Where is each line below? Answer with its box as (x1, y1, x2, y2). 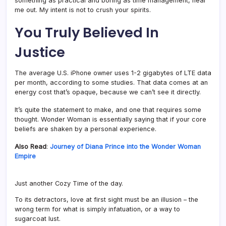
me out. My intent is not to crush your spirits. (15, 6, 151, 14)
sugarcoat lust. (15, 214, 61, 222)
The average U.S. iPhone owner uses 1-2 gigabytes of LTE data (15, 69, 211, 77)
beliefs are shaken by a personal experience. (15, 125, 156, 133)
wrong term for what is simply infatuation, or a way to (15, 205, 180, 213)
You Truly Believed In (15, 22, 159, 42)
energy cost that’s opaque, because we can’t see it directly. (15, 88, 201, 96)
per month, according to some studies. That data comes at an (15, 78, 208, 86)
